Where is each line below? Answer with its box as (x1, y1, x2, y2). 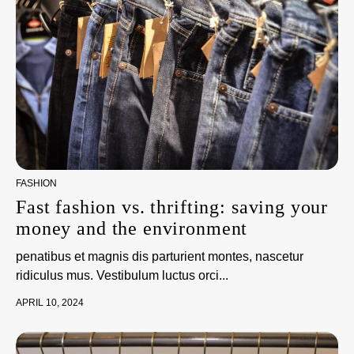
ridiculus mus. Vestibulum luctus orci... (16, 269, 228, 282)
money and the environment (16, 218, 248, 239)
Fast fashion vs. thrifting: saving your (16, 197, 329, 217)
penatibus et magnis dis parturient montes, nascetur (16, 250, 303, 263)
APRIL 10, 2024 (16, 297, 84, 308)
